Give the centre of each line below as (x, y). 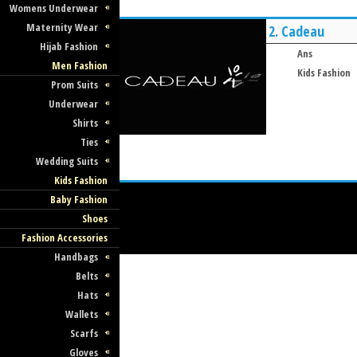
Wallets (82, 314)
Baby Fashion (78, 199)
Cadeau (303, 31)
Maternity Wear (63, 27)
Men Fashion (79, 65)
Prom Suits (75, 84)
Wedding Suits (67, 161)
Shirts (86, 123)
